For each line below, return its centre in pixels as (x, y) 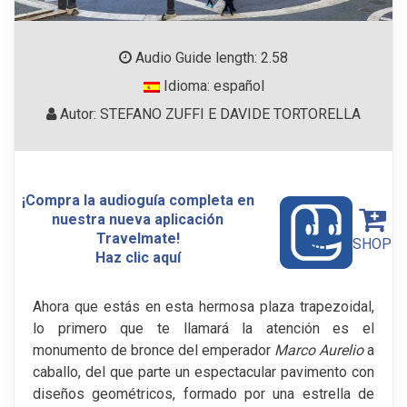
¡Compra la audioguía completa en (138, 201)
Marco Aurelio (319, 350)
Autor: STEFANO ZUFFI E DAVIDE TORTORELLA (208, 114)
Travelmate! (138, 239)
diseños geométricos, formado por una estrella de (203, 393)
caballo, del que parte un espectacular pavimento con (203, 372)
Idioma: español (212, 86)
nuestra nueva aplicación (138, 220)
